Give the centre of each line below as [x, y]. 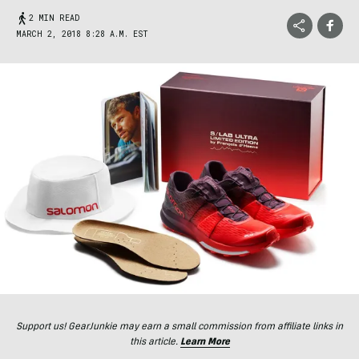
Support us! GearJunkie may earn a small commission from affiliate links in [179, 327]
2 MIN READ [54, 18]
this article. [155, 343]
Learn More [205, 343]
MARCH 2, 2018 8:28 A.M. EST [82, 34]
